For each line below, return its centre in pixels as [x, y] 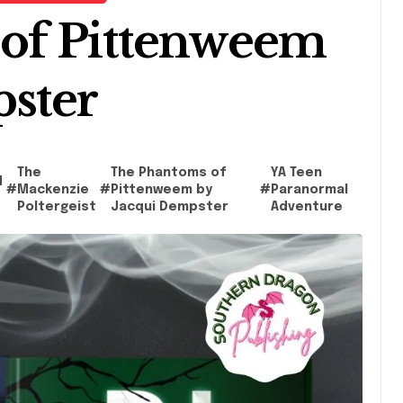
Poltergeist [57, 207]
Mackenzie [54, 190]
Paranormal [309, 190]
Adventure [306, 207]
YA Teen [296, 173]
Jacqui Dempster [170, 207]
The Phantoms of [169, 173]
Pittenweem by [162, 190]
